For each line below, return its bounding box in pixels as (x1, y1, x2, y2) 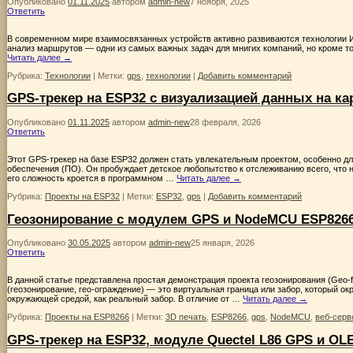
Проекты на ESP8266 (45, 312, 129, 322)
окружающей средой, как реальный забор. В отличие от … (7, 294, 243, 304)
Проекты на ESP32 (45, 191, 120, 202)
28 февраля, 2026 (190, 117, 261, 128)
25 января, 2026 (191, 238, 255, 248)
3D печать (165, 312, 206, 322)
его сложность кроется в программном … (7, 173, 176, 184)
